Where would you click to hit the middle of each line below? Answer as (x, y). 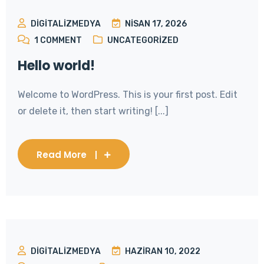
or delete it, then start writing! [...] (93, 111)
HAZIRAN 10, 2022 (163, 251)
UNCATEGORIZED (143, 40)
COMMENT (61, 40)
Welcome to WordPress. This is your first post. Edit (128, 94)
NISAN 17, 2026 (156, 24)
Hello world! (56, 65)
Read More (62, 154)
